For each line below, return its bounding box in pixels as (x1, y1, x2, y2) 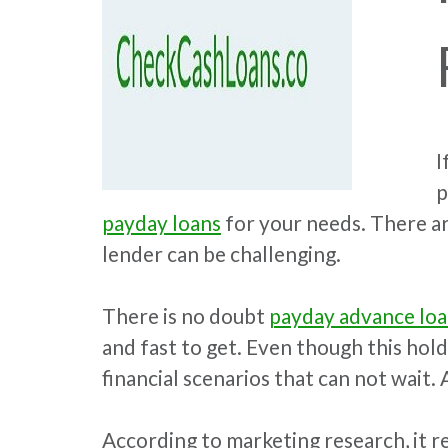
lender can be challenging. (102, 241, 341, 267)
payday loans (102, 210, 221, 236)
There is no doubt (102, 303, 269, 329)
